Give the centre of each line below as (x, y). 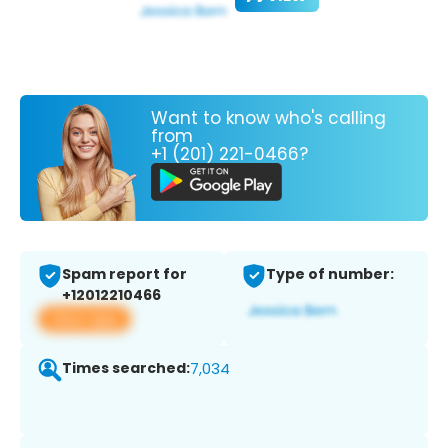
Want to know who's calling (268, 117)
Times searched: (126, 368)
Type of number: (330, 274)
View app (84, 319)
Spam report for (124, 274)
